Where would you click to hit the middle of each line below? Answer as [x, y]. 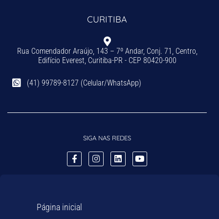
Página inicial [59, 207]
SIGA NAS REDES [107, 138]
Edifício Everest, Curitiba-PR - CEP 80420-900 [107, 60]
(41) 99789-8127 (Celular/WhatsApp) [84, 83]
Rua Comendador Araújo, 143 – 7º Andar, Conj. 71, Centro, [107, 51]
